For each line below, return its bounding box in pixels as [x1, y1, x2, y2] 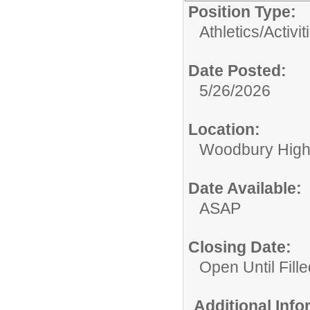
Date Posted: [188, 62, 286, 80]
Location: [188, 120, 260, 138]
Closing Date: [188, 238, 291, 256]
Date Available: [188, 179, 302, 197]
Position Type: [188, 3, 296, 21]
